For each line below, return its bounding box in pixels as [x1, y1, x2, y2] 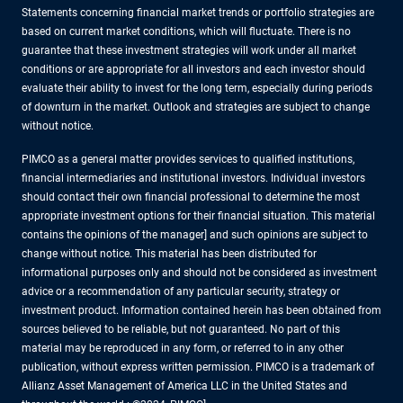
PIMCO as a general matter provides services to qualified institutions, [22, 152, 354, 166]
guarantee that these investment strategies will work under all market [22, 43, 356, 57]
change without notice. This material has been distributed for [22, 246, 317, 260]
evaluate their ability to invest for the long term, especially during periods [22, 81, 372, 94]
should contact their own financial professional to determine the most [22, 190, 360, 203]
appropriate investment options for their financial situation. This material [22, 209, 375, 222]
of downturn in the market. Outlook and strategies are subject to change [22, 100, 370, 113]
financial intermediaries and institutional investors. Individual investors [22, 171, 365, 184]
